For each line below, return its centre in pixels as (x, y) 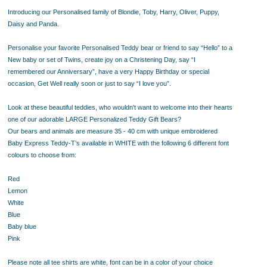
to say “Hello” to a (207, 48)
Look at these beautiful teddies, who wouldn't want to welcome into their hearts (120, 107)
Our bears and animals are (47, 131)
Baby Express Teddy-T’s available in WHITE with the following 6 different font (118, 143)
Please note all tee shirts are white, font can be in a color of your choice (110, 262)
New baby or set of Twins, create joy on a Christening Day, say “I (102, 60)
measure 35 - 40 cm (116, 131)
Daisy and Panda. (33, 24)
